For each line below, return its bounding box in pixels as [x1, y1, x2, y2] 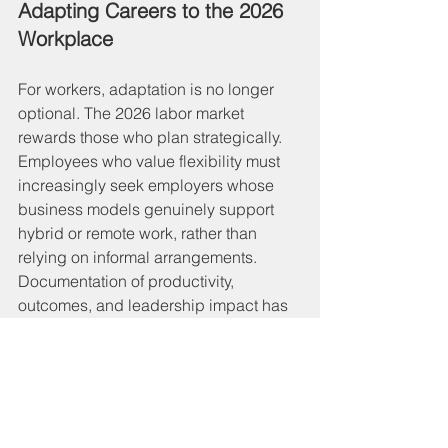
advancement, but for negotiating [18, 342, 258, 363]
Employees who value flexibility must [18, 150, 284, 171]
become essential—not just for [18, 318, 238, 339]
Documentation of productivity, [18, 270, 238, 291]
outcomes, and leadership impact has [18, 294, 292, 315]
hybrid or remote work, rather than [18, 222, 261, 243]
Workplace [18, 25, 113, 51]
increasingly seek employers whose [18, 174, 278, 195]
